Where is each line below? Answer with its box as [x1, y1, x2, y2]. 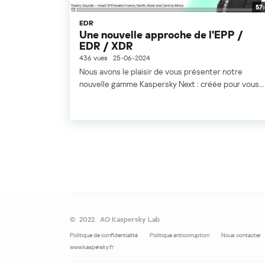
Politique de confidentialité [70, 231, 138, 239]
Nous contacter [221, 231, 261, 239]
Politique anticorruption [150, 231, 209, 239]
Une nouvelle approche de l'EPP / [79, 28, 243, 41]
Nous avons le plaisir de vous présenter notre [79, 66, 243, 77]
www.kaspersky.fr [70, 243, 114, 251]
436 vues [79, 53, 108, 63]
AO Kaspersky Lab [100, 215, 160, 224]
